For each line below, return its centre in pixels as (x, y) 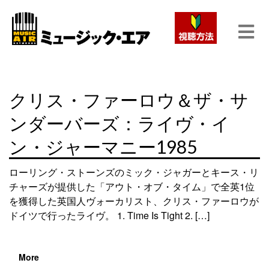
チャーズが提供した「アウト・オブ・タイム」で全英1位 (132, 186)
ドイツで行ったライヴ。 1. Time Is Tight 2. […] (109, 215)
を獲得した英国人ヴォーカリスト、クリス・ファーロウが (134, 201)
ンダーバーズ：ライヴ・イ (119, 123)
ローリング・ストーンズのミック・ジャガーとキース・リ (134, 172)
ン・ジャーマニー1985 (103, 147)
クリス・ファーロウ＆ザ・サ (129, 100)
